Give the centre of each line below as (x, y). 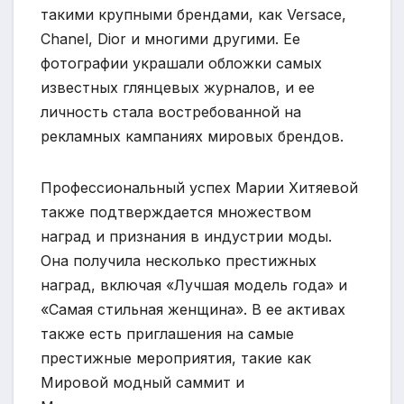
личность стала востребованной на (171, 111)
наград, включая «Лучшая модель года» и (194, 285)
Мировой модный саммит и (142, 382)
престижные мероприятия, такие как (176, 358)
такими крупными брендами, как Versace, (193, 14)
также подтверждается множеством (176, 211)
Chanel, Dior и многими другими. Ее (170, 38)
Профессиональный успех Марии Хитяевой (199, 187)
